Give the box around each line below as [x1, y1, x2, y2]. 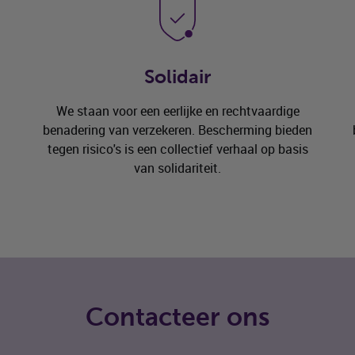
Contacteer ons [86, 302, 269, 331]
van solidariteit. [134, 161, 221, 176]
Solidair [144, 66, 211, 87]
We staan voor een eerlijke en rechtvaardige [55, 104, 300, 119]
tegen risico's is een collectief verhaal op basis [47, 142, 308, 157]
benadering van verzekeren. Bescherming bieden [43, 123, 312, 138]
